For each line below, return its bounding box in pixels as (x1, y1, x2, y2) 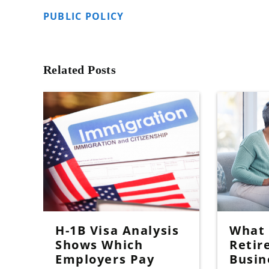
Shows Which (55, 237, 144, 253)
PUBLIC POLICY (43, 10, 124, 23)
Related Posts (43, 63, 116, 76)
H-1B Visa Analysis (55, 222, 180, 239)
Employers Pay (55, 251, 155, 268)
